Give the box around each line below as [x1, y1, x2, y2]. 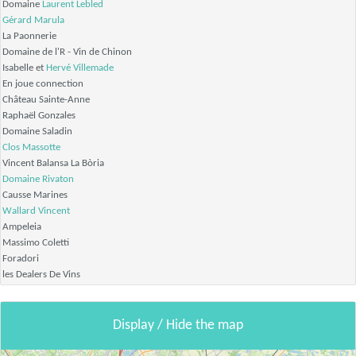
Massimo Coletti [2, 238, 69, 249]
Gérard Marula [2, 15, 64, 26]
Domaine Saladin [2, 126, 72, 137]
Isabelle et [2, 63, 46, 74]
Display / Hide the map [113, 318, 243, 334]
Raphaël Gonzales [2, 110, 75, 122]
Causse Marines [2, 190, 68, 201]
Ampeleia [2, 222, 41, 233]
